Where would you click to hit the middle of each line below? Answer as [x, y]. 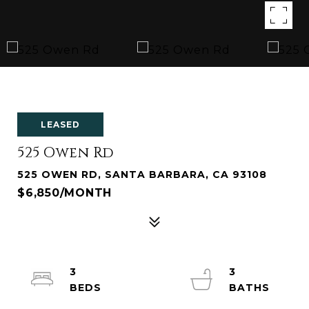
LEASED [60, 124]
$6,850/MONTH [64, 193]
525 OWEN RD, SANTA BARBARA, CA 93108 [142, 175]
